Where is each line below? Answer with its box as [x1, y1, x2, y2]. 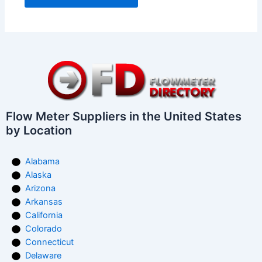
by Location [6, 123, 72, 138]
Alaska [25, 170, 52, 181]
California [25, 210, 63, 221]
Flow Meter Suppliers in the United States [6, 109, 242, 124]
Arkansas [25, 196, 63, 208]
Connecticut [25, 237, 74, 248]
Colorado [25, 223, 63, 235]
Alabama [25, 156, 60, 167]
